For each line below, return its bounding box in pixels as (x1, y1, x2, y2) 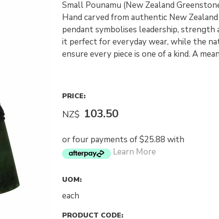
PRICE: (62, 90, 86, 101)
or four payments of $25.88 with (62, 134, 184, 146)
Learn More (112, 146, 156, 158)
